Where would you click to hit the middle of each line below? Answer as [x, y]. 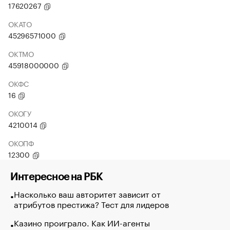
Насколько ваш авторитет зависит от [87, 193]
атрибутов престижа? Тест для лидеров [91, 204]
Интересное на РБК [57, 177]
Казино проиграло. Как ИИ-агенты [82, 222]
